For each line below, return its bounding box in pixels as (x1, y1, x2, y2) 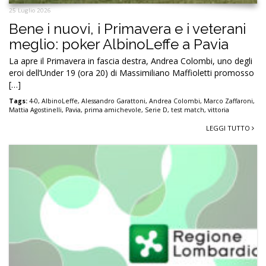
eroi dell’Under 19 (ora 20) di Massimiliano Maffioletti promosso (9, 67, 254, 79)
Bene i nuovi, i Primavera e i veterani (9, 20, 246, 38)
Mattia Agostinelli (9, 106, 62, 115)
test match (171, 106, 204, 115)
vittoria (208, 106, 229, 115)
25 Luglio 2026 (9, 7, 51, 15)
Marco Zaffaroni (204, 97, 253, 106)
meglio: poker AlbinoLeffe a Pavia (9, 36, 229, 53)
